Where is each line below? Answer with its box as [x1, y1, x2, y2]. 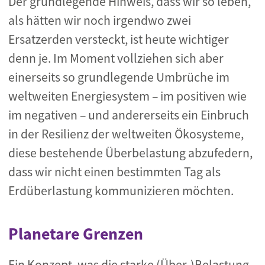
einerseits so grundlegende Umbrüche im [8, 69, 230, 85]
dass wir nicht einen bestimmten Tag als [8, 164, 221, 180]
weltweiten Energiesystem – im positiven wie [8, 88, 247, 104]
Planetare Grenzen [8, 224, 143, 244]
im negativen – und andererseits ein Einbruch [8, 107, 249, 123]
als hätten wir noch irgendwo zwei [8, 12, 191, 28]
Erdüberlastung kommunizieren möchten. [8, 183, 234, 199]
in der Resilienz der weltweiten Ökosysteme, [8, 126, 244, 142]
